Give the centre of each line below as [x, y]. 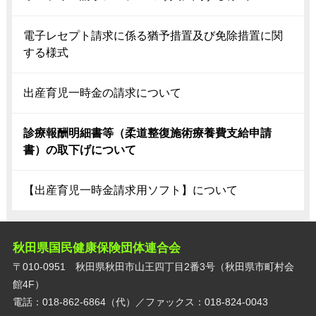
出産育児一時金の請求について [102, 92]
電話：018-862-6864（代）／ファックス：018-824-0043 [140, 302]
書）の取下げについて [79, 150]
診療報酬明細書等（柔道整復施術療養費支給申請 [147, 133]
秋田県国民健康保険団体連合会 [96, 248]
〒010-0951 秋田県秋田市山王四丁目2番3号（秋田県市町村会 [153, 266]
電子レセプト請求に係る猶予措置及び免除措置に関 [153, 35]
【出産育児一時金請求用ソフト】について [130, 190]
